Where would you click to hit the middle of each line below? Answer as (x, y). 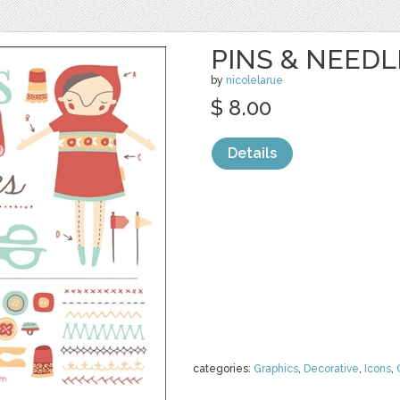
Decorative (331, 369)
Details (252, 153)
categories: (223, 369)
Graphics (276, 369)
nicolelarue (254, 80)
